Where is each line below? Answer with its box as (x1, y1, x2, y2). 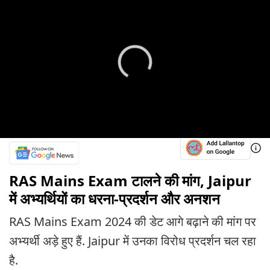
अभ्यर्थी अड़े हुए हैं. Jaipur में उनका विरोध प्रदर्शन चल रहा (9, 232, 256, 249)
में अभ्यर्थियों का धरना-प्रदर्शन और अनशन (9, 189, 220, 209)
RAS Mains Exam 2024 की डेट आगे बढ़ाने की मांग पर (9, 213, 256, 230)
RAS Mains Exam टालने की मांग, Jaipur (9, 171, 251, 191)
